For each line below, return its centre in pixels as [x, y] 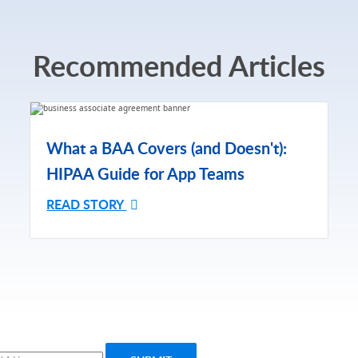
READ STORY [87, 204]
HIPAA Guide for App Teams [146, 173]
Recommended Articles [179, 65]
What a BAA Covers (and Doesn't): [167, 147]
